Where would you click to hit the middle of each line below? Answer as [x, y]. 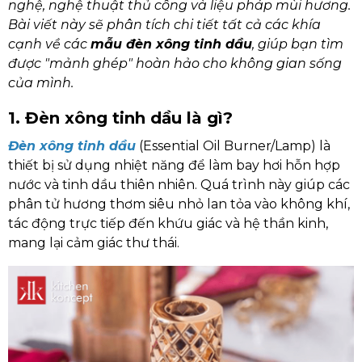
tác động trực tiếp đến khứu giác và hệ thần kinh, [168, 223]
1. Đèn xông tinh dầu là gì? [120, 118]
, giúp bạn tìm [298, 44]
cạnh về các [49, 44]
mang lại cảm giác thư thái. [94, 243]
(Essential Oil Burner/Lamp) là [233, 146]
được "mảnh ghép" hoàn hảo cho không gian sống [175, 63]
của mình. [41, 83]
